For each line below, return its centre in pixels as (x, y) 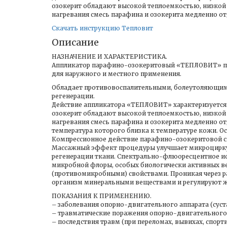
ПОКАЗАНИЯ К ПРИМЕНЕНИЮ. (102, 196)
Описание (75, 42)
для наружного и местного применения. (117, 74)
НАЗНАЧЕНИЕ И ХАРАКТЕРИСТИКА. (109, 56)
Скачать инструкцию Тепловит (102, 28)
